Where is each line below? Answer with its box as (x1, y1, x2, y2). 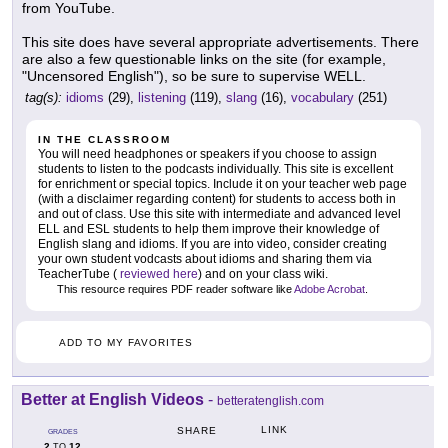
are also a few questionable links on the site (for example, (22, 51, 386, 68)
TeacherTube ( (38, 267, 117, 282)
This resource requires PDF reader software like (54, 283, 294, 296)
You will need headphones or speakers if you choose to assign (38, 147, 377, 162)
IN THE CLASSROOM (38, 134, 171, 146)
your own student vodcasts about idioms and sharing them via (38, 252, 372, 267)
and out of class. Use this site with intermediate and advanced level (38, 207, 401, 222)
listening (138, 90, 186, 106)
